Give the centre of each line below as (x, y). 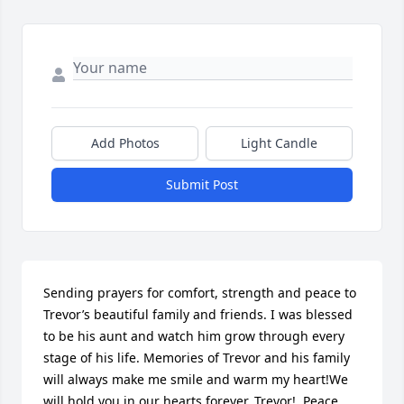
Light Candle (279, 143)
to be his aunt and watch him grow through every (194, 336)
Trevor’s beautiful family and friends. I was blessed (198, 315)
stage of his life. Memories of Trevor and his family (197, 358)
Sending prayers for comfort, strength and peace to (200, 293)
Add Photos (125, 143)
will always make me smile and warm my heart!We (196, 380)
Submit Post (202, 185)
